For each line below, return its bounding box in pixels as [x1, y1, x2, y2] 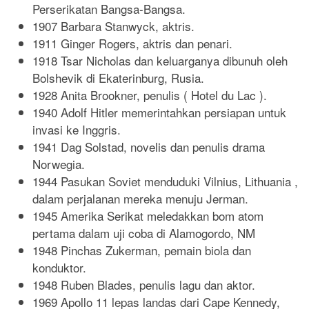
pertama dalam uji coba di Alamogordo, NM [32, 223, 255, 241]
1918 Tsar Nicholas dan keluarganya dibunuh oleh [32, 51, 288, 69]
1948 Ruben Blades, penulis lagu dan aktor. [32, 275, 255, 293]
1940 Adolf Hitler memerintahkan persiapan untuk [32, 103, 286, 121]
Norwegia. [32, 154, 85, 172]
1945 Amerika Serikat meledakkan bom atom [32, 206, 263, 224]
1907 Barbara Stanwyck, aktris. [32, 17, 195, 34]
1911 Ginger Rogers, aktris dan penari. [32, 34, 232, 52]
